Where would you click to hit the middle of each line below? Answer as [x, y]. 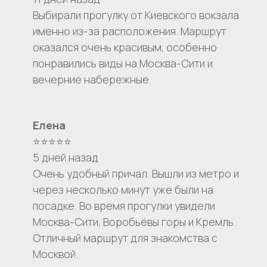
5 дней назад [66, 158]
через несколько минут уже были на [123, 190]
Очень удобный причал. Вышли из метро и [136, 174]
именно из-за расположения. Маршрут [130, 31]
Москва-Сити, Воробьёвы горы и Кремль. [134, 222]
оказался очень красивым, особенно [125, 47]
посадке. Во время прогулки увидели [124, 206]
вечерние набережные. [92, 80]
